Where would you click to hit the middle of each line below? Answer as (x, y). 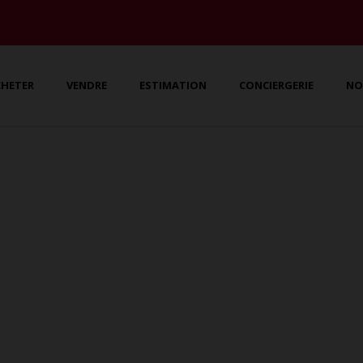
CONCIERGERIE (277, 85)
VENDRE (87, 85)
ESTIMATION (173, 85)
